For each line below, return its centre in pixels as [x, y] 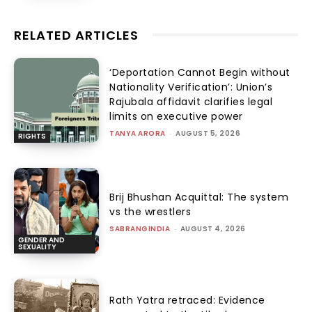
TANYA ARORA [138, 133]
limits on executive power [176, 116]
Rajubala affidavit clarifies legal [191, 101]
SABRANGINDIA [140, 228]
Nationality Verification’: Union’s [191, 87]
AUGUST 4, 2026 [213, 228]
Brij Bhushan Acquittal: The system [199, 197]
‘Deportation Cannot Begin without [200, 72]
